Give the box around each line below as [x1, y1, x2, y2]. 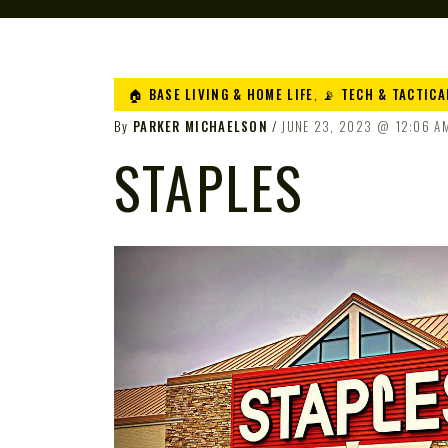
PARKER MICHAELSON [132, 116, 269, 136]
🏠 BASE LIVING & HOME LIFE [128, 84, 314, 104]
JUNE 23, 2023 [281, 116, 373, 136]
